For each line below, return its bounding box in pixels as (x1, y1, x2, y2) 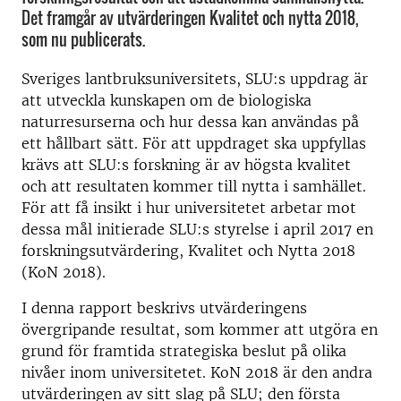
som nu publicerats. (21, 28, 145, 51)
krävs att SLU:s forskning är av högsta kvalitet (21, 156, 351, 174)
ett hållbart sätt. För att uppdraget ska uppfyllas (21, 134, 366, 152)
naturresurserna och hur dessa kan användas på (21, 113, 359, 131)
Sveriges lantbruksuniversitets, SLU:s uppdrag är (21, 70, 368, 88)
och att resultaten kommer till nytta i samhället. (21, 177, 366, 195)
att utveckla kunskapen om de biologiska (21, 91, 311, 109)
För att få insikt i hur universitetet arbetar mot (21, 199, 356, 217)
